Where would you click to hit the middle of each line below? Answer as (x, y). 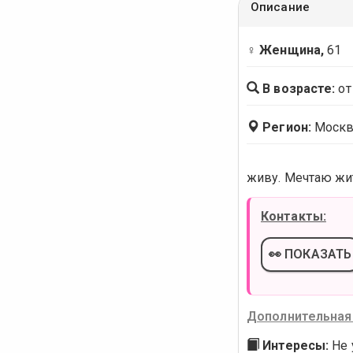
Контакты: (294, 216)
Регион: (285, 127)
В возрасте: (297, 89)
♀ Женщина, (285, 50)
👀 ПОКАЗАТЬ (310, 254)
